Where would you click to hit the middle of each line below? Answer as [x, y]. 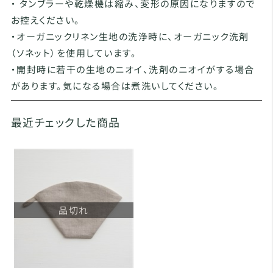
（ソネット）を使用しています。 [74, 53]
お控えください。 [45, 20]
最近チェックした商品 [66, 122]
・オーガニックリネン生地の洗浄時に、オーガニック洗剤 [130, 36]
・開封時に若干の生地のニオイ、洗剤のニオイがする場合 [133, 69]
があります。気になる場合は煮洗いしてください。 [115, 86]
